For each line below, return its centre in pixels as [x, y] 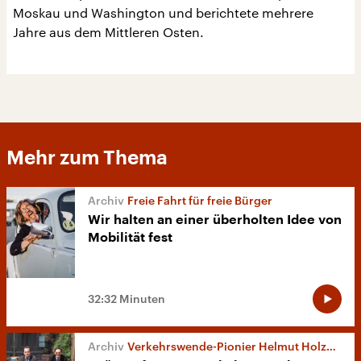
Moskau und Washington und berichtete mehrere [163, 12]
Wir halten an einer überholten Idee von [215, 220]
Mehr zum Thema [87, 158]
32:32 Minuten [127, 299]
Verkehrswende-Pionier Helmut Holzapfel [227, 346]
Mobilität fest [130, 238]
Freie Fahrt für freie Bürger [200, 200]
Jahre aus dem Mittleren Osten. [108, 32]
